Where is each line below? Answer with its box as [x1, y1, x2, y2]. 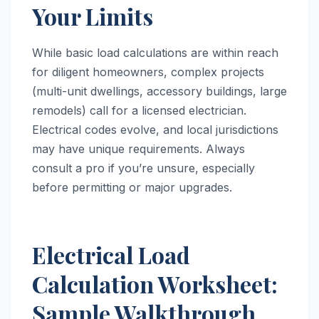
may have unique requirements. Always [32, 141, 245, 156]
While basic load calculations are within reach [32, 45, 278, 60]
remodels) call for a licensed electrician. [32, 103, 246, 117]
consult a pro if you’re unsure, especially [32, 160, 255, 175]
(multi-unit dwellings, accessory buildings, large [32, 83, 287, 98]
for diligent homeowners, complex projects [32, 64, 264, 79]
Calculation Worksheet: [32, 268, 278, 299]
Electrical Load [32, 239, 190, 270]
